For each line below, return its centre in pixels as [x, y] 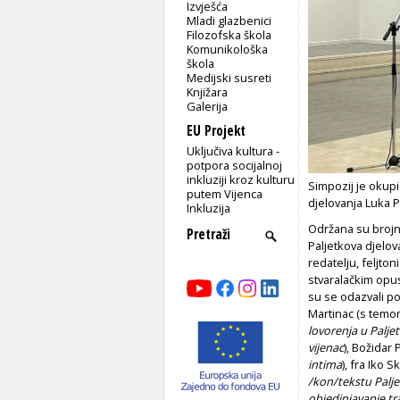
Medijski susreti [229, 77]
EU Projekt [216, 130]
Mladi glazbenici [229, 20]
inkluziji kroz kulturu [241, 179]
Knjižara [208, 92]
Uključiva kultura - [233, 150]
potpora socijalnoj [235, 165]
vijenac [326, 348]
